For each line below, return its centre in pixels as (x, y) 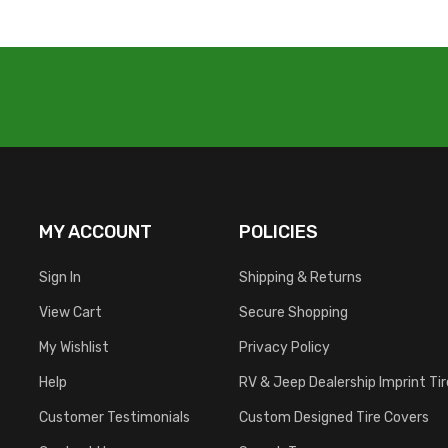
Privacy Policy (284, 346)
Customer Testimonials (114, 416)
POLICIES (278, 231)
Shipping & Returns (300, 276)
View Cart (70, 311)
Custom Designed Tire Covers (334, 416)
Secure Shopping (293, 311)
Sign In (60, 276)
